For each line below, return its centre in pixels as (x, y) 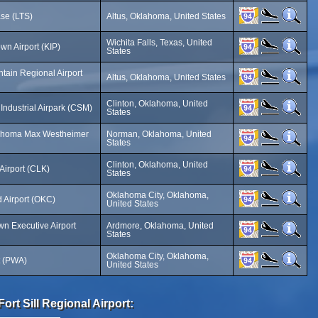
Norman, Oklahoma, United (159, 134)
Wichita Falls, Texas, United (159, 43)
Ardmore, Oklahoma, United (160, 226)
